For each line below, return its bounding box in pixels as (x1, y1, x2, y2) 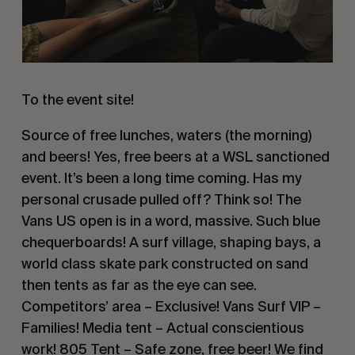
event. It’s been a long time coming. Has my (21, 169, 302, 186)
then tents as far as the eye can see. (21, 276, 257, 293)
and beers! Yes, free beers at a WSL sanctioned (21, 147, 330, 165)
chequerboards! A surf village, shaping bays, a (21, 233, 321, 250)
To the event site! (21, 90, 134, 108)
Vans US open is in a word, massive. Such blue (21, 212, 320, 229)
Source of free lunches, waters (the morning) (21, 126, 311, 143)
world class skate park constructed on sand (21, 254, 308, 272)
